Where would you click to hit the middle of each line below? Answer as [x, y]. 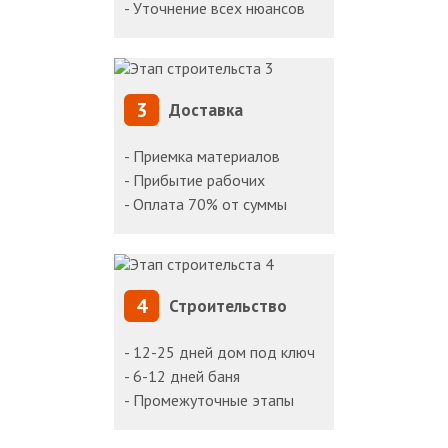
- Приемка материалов [202, 156]
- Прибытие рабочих [194, 180]
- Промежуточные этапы [209, 400]
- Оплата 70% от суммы [205, 204]
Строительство [228, 306]
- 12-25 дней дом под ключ [219, 352]
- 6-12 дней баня [182, 376]
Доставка [206, 110]
